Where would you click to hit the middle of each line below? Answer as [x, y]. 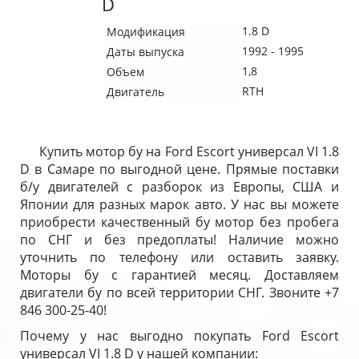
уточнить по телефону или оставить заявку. [179, 257]
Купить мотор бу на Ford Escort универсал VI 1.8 [189, 151]
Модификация [146, 32]
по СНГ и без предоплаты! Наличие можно [179, 240]
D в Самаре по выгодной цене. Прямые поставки [179, 169]
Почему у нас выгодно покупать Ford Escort [179, 336]
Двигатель [135, 92]
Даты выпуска [145, 52]
